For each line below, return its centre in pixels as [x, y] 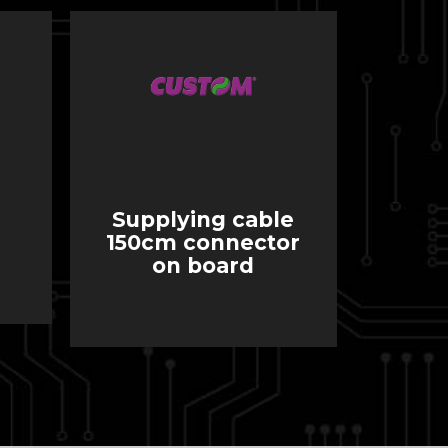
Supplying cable [203, 219]
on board [203, 265]
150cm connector [203, 242]
